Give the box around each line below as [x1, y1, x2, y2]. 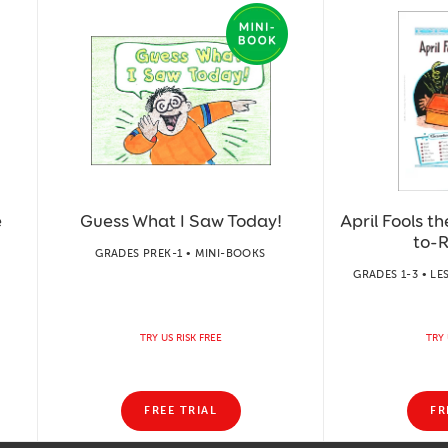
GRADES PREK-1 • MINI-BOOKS [95, 246, 266, 260]
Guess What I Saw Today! [79, 209, 282, 232]
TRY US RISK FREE [139, 331, 222, 344]
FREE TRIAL [144, 404, 217, 417]
